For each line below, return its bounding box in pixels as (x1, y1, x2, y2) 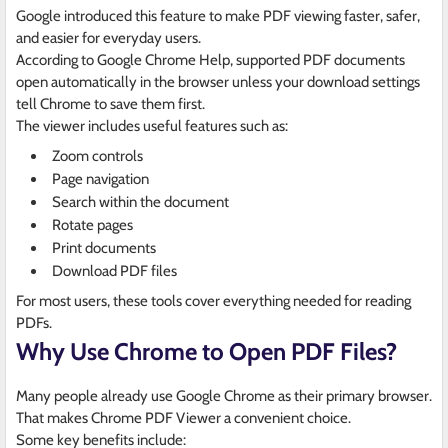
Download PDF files (52, 262, 177, 281)
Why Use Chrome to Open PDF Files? (16, 337, 397, 367)
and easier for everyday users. (16, 29, 201, 48)
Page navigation (52, 170, 149, 189)
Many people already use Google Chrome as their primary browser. (16, 387, 432, 406)
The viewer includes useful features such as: (16, 117, 288, 136)
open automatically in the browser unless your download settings (16, 73, 420, 92)
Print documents (52, 239, 156, 258)
